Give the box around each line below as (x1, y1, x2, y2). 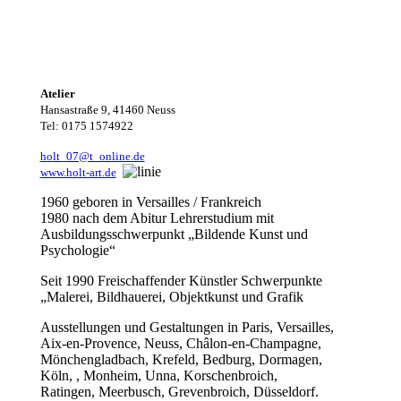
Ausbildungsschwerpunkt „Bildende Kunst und (39, 226, 308, 242)
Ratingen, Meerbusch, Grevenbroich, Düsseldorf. (39, 383, 319, 399)
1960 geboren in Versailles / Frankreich (39, 193, 261, 209)
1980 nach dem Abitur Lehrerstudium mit (39, 209, 274, 226)
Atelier (39, 86, 75, 100)
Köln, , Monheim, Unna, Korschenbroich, (39, 367, 277, 383)
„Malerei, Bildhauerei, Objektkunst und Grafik (39, 288, 303, 304)
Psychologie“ (39, 242, 115, 258)
